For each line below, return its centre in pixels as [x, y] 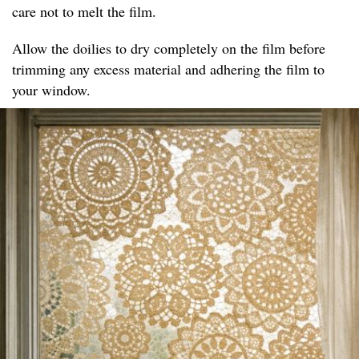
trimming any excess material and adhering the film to [168, 69]
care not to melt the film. [84, 12]
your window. [51, 90]
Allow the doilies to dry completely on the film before [169, 48]
